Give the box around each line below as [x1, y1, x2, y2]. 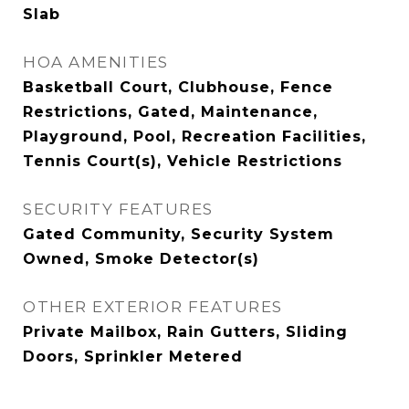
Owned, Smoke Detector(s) [23, 250, 259, 267]
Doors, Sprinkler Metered [23, 348, 243, 365]
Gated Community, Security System [23, 225, 334, 243]
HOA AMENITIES [23, 53, 169, 71]
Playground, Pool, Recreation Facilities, [23, 128, 366, 145]
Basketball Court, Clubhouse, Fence [23, 79, 333, 96]
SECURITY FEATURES [23, 200, 214, 218]
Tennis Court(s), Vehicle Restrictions [23, 152, 342, 170]
